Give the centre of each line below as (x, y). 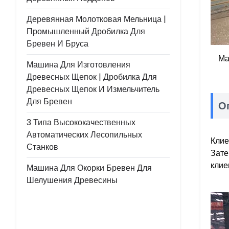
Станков (42, 147)
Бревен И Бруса (58, 44)
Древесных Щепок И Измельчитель (93, 89)
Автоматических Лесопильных (84, 135)
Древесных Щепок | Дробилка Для (92, 77)
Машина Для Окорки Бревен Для (89, 168)
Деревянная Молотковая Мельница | (96, 19)
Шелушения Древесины (72, 180)
